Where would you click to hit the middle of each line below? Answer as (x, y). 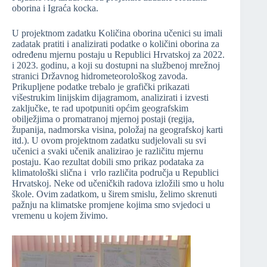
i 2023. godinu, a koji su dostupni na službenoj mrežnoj (116, 66)
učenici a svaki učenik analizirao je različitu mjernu (108, 151)
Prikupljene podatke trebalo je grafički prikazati (101, 87)
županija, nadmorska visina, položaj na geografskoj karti (117, 130)
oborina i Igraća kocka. (55, 8)
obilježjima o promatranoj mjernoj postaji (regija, (103, 119)
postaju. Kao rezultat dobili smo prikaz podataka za (108, 162)
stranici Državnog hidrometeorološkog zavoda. (100, 76)
